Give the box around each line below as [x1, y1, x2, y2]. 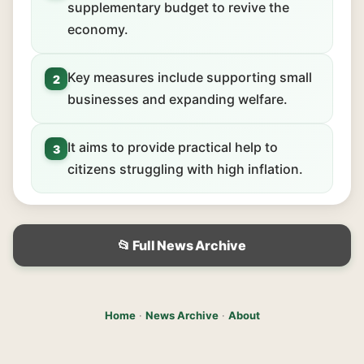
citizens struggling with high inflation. [67, 161, 303, 177]
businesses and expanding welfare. [67, 91, 288, 107]
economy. [67, 21, 128, 37]
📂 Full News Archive [117, 237, 247, 253]
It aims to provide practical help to [67, 139, 278, 155]
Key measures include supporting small [67, 69, 312, 85]
